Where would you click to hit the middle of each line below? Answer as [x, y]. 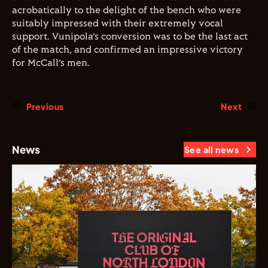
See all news [211, 150]
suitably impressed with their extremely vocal [118, 24]
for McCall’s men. [52, 63]
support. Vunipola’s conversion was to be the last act [130, 37]
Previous [45, 106]
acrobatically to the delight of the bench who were [127, 10]
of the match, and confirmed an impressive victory [127, 50]
